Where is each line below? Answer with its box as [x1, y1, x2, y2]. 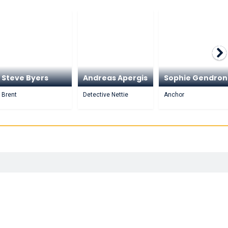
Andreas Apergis [82, 73, 148, 83]
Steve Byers [2, 73, 49, 83]
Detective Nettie [82, 91, 128, 98]
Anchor [164, 91, 185, 98]
